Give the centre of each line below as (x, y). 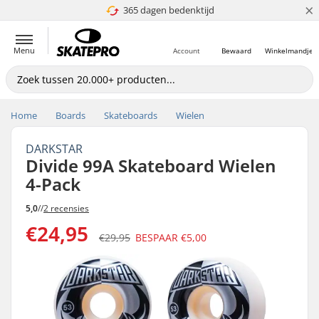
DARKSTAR (54, 149)
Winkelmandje (289, 51)
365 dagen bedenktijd (168, 10)
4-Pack (53, 184)
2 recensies (66, 208)
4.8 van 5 (163, 10)
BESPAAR (158, 237)
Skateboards (131, 115)
